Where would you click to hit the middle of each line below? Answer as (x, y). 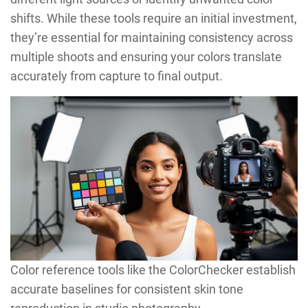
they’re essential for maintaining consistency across (152, 37)
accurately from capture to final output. (117, 76)
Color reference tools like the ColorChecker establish (153, 269)
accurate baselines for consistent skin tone (127, 289)
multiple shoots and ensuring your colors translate (146, 56)
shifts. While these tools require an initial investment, (154, 18)
